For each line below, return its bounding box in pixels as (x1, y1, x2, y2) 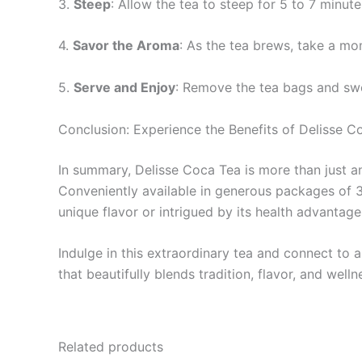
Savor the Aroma (73, 37, 179, 54)
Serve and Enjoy (74, 78, 175, 95)
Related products (58, 339, 163, 356)
